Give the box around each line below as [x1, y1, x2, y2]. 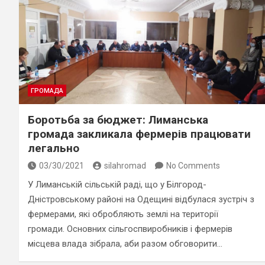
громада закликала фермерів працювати [28, 127, 251, 141]
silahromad [104, 160, 146, 170]
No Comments [166, 160, 220, 170]
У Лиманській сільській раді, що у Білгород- [28, 179, 206, 190]
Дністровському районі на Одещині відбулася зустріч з [28, 193, 254, 205]
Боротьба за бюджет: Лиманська [28, 112, 208, 127]
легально [28, 141, 79, 155]
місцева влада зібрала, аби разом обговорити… [28, 238, 222, 249]
